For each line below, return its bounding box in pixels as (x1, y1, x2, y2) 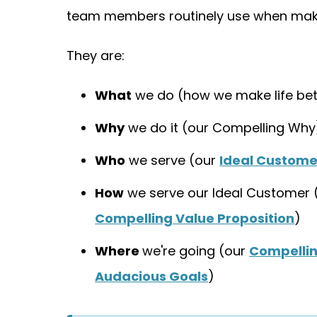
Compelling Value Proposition (95, 209, 295, 227)
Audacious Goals (95, 267, 209, 285)
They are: (67, 47, 125, 64)
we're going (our (142, 242, 250, 260)
